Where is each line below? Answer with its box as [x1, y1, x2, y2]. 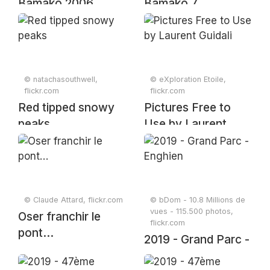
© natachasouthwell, [24, 75, 98, 84]
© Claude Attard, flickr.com [24, 195, 123, 204]
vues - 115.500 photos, [150, 207, 233, 216]
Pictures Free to [144, 101, 231, 115]
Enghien [144, 249, 187, 263]
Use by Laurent [144, 117, 227, 131]
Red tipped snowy [18, 101, 115, 115]
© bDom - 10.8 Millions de [150, 195, 245, 204]
